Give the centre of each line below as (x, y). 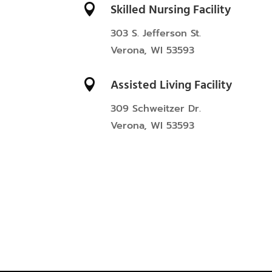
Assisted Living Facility (171, 85)
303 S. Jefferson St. (155, 33)
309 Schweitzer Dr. (155, 108)
